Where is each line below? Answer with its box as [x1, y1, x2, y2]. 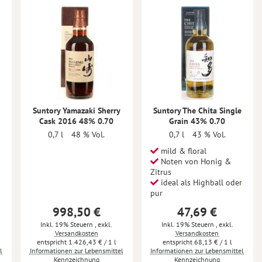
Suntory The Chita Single [153, 105, 242, 116]
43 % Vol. [192, 129, 226, 140]
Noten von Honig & [158, 156, 231, 167]
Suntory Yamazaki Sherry [32, 105, 120, 116]
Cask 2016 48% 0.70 [39, 115, 114, 126]
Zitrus [150, 166, 171, 177]
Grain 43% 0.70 [169, 115, 226, 126]
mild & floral [158, 145, 206, 156]
